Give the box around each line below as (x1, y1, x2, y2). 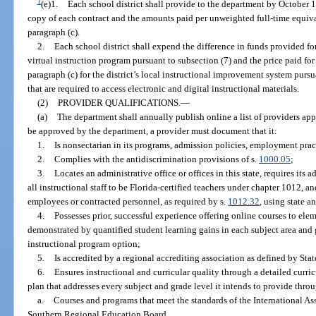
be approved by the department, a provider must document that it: (28, 126, 278, 137)
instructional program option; (28, 238, 141, 250)
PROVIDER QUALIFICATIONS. (57, 97, 181, 109)
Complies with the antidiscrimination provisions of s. (54, 154, 259, 165)
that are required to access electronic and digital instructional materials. (28, 83, 300, 95)
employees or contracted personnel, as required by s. (28, 196, 229, 207)
